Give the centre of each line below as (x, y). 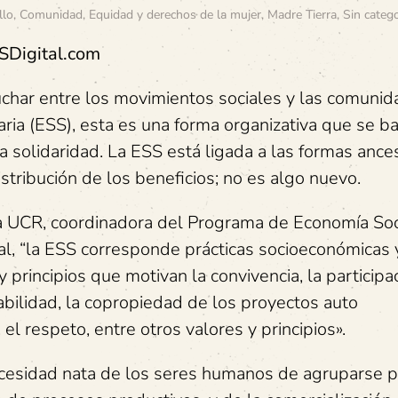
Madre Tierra (302, 15)
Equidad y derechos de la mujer (175, 15)
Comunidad (51, 15)
